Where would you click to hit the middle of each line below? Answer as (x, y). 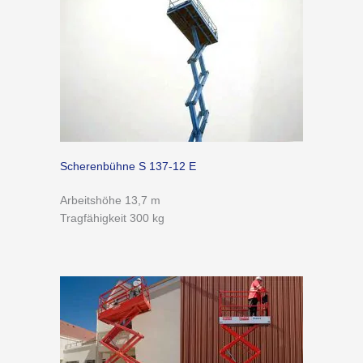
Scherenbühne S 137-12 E (128, 166)
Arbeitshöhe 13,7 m (110, 200)
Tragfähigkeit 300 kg (112, 218)
